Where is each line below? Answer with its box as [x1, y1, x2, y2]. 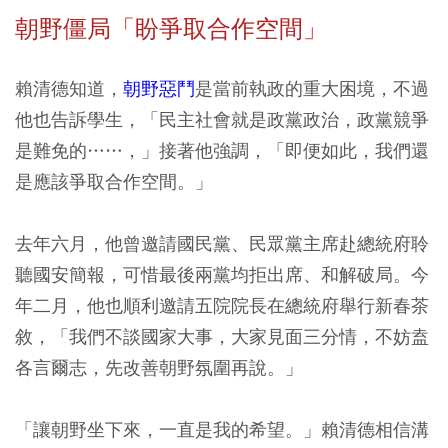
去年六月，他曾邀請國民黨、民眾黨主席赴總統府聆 [15, 232, 429, 256]
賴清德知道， [15, 77, 123, 101]
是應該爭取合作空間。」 [15, 170, 213, 194]
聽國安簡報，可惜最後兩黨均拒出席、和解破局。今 [15, 263, 429, 287]
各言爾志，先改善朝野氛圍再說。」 [15, 356, 303, 380]
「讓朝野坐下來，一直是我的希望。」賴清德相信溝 [15, 418, 429, 442]
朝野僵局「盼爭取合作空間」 [15, 14, 327, 45]
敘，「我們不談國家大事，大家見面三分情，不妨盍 [15, 325, 429, 349]
